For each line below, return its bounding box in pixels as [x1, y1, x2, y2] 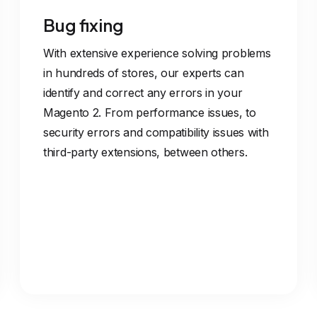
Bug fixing [43, 14, 124, 35]
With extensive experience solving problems [43, 46, 271, 60]
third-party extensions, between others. [43, 145, 248, 159]
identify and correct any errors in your [43, 86, 243, 100]
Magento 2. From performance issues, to [43, 105, 256, 120]
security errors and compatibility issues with [43, 125, 269, 139]
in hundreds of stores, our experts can [43, 66, 244, 80]
